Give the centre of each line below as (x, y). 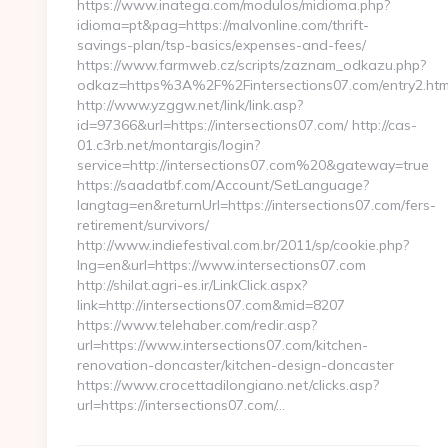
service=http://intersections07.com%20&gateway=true (253, 165)
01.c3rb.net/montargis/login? (168, 145)
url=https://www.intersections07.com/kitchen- (222, 345)
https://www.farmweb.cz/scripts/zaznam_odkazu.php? (251, 65)
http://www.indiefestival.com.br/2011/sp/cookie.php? (243, 245)
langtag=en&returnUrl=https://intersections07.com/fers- (256, 205)
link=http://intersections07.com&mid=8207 (211, 305)
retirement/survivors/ (143, 225)
